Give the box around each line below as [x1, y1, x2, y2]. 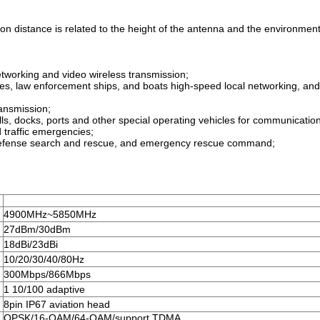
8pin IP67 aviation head [4, 299, 110, 310]
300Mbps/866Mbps [4, 269, 91, 280]
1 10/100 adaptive [4, 284, 85, 295]
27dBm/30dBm [4, 224, 71, 235]
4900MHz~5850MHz [4, 209, 96, 220]
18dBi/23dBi [4, 239, 58, 250]
